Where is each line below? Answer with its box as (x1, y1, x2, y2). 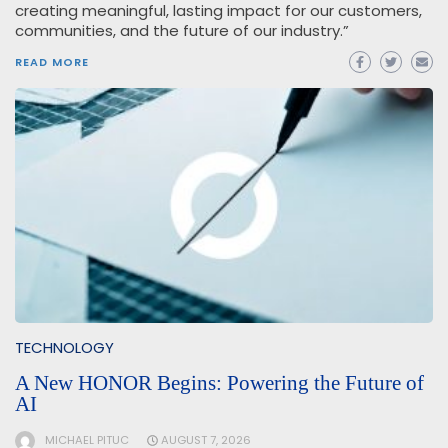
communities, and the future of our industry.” (15, 19, 349, 41)
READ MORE (15, 53, 89, 70)
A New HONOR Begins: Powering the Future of (15, 371, 424, 396)
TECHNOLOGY (15, 337, 114, 359)
